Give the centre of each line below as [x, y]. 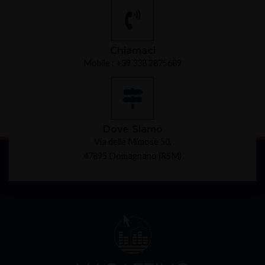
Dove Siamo [132, 129]
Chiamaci [132, 51]
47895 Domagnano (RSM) [132, 156]
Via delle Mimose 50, [132, 142]
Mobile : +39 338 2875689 [132, 63]
